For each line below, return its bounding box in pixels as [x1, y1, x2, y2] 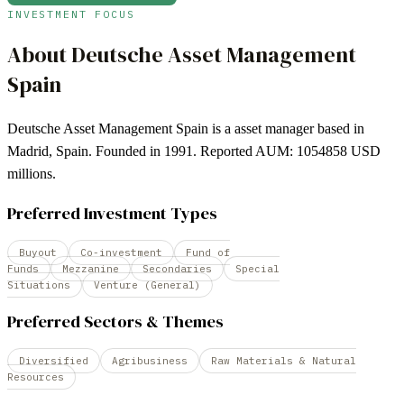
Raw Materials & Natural [211, 353, 356, 367]
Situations [7, 279, 70, 292]
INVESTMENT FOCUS [7, 6, 135, 21]
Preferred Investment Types [7, 202, 217, 225]
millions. [7, 165, 56, 181]
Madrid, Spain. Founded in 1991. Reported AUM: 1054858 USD [7, 142, 381, 159]
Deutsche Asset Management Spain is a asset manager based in [7, 120, 364, 136]
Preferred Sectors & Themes [7, 309, 224, 333]
